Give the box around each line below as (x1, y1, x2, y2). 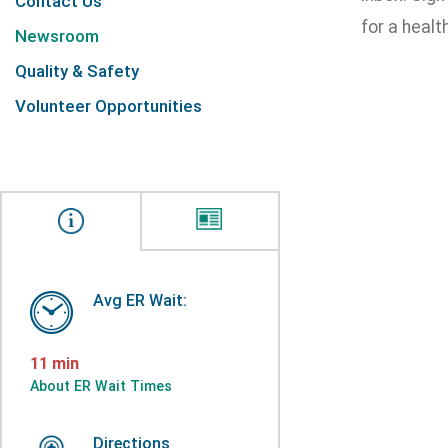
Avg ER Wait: (93, 291, 187, 310)
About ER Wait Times (30, 378, 172, 394)
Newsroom (15, 26, 99, 46)
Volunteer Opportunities (15, 96, 202, 116)
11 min (30, 354, 79, 373)
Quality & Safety (15, 61, 139, 81)
